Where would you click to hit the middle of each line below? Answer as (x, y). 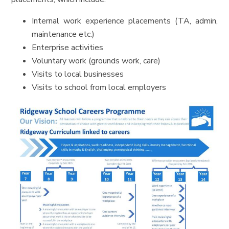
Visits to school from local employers (99, 88)
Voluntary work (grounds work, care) (96, 61)
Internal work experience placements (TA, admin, (125, 21)
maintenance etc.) (63, 35)
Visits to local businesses (78, 74)
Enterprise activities (68, 48)
